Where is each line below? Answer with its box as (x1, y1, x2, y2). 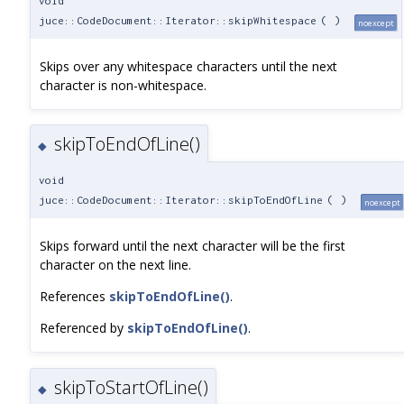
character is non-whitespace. (40, 76, 207, 94)
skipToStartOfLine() (54, 375, 208, 400)
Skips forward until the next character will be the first (40, 237, 345, 255)
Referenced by (40, 319, 127, 337)
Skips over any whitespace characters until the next (40, 57, 337, 75)
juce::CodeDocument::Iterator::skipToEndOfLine (39, 194, 323, 207)
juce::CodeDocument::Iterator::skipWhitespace (39, 14, 317, 26)
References (40, 288, 109, 306)
